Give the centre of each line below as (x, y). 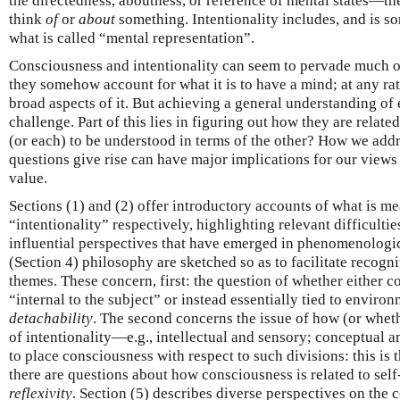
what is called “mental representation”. (132, 37)
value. (28, 178)
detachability (51, 318)
